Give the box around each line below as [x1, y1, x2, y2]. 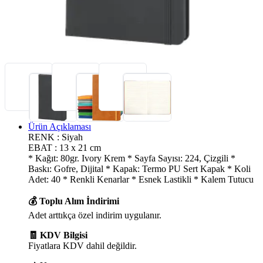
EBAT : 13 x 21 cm [28, 142, 101, 153]
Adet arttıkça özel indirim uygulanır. [28, 210, 161, 220]
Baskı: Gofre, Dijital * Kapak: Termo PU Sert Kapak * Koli [28, 163, 251, 174]
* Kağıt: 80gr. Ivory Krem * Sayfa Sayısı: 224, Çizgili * [28, 153, 235, 163]
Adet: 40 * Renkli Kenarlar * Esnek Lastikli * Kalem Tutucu [28, 174, 254, 184]
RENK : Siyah [28, 131, 83, 142]
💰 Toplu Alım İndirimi [28, 195, 119, 206]
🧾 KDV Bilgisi [28, 230, 87, 240]
